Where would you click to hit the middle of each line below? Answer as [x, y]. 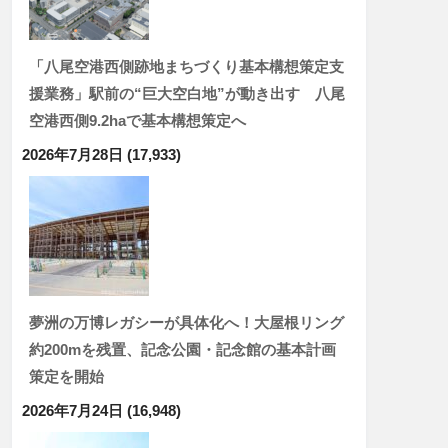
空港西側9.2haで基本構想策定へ [137, 120]
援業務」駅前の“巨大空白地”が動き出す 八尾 [187, 93]
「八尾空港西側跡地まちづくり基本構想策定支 [186, 66]
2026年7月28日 [72, 154]
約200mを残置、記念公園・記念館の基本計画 [182, 349]
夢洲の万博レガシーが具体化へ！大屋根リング [186, 322]
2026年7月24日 [72, 410]
